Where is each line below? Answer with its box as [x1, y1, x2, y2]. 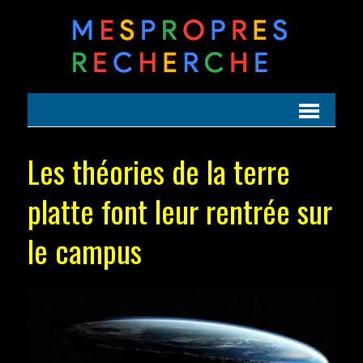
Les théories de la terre [27, 148, 290, 194]
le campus [27, 228, 142, 273]
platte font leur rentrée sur [27, 188, 332, 233]
